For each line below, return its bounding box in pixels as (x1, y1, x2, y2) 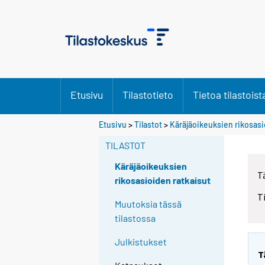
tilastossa (115, 212, 156, 224)
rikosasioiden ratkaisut (115, 174, 211, 186)
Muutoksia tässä (115, 198, 182, 210)
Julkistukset (115, 236, 167, 248)
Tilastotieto (122, 88, 173, 101)
